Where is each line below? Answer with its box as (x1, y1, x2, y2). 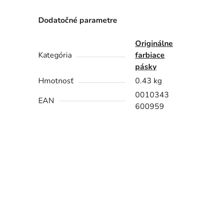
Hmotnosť (38, 76, 74, 87)
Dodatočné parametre (38, 15, 118, 26)
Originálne (135, 38, 173, 49)
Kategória (38, 50, 72, 61)
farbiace (135, 50, 165, 61)
